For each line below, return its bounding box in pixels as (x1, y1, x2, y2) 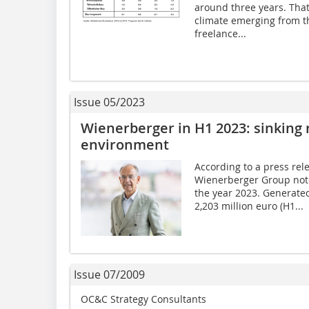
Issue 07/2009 (74, 267, 145, 283)
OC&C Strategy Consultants (81, 292, 206, 306)
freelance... (194, 27, 246, 41)
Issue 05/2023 (74, 94, 145, 110)
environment (81, 135, 169, 154)
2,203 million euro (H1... (194, 199, 303, 213)
